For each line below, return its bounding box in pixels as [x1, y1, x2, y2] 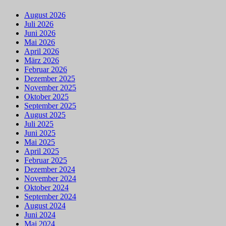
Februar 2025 [24, 156, 67, 165]
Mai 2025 [24, 138, 55, 147]
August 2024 [24, 201, 66, 210]
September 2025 [24, 101, 76, 110]
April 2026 [24, 47, 59, 56]
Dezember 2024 [24, 165, 75, 174]
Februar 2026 [24, 65, 67, 74]
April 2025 [24, 147, 59, 156]
